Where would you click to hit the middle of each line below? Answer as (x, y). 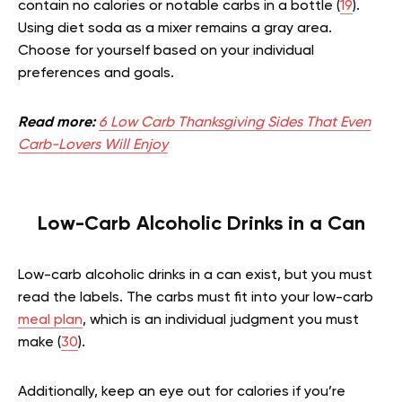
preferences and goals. (96, 74)
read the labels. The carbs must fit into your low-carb (196, 298)
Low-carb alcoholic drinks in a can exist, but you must (195, 276)
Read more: (58, 123)
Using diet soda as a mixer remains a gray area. (175, 29)
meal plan (50, 321)
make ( (39, 343)
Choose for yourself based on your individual (166, 52)
